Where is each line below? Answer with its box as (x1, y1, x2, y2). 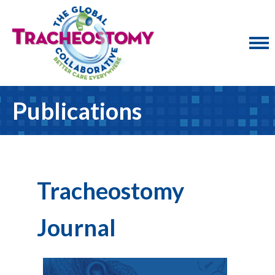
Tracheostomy (37, 176, 184, 204)
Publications (12, 96, 142, 125)
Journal (37, 213, 116, 241)
